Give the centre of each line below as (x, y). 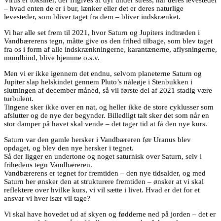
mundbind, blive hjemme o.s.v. (52, 58)
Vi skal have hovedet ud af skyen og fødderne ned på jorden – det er (110, 214)
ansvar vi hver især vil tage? (47, 199)
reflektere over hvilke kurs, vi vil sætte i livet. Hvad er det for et (102, 190)
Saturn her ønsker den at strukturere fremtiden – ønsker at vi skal (104, 182)
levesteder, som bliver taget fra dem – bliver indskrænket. (92, 17)
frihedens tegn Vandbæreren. (48, 165)
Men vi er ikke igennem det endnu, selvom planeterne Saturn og (103, 74)
